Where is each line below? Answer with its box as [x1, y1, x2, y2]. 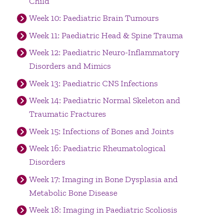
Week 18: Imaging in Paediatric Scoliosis [29, 204, 177, 216]
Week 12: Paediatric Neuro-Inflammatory [29, 47, 179, 58]
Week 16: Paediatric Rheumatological [29, 143, 166, 154]
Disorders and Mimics [29, 61, 111, 72]
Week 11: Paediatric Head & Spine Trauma [29, 30, 183, 41]
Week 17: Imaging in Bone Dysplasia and [29, 173, 178, 185]
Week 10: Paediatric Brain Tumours [29, 13, 159, 24]
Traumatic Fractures [29, 108, 106, 120]
